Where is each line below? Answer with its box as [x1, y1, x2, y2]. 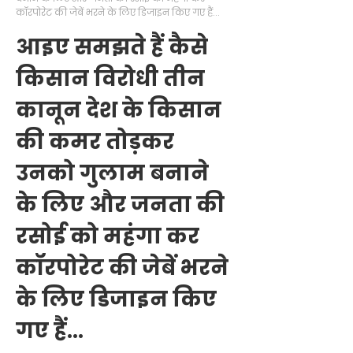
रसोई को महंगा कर [16, 221, 199, 251]
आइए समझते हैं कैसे [16, 32, 208, 61]
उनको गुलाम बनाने [16, 158, 209, 188]
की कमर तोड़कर [16, 127, 174, 156]
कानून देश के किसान [16, 95, 221, 124]
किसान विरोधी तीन [16, 64, 205, 93]
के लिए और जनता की [16, 190, 225, 219]
